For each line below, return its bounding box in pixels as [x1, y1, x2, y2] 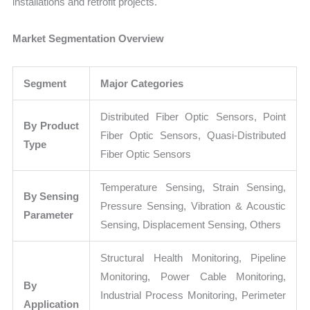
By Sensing [24, 190, 80, 202]
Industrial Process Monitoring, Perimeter [100, 289, 286, 301]
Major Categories [100, 77, 184, 89]
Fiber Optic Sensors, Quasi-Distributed [100, 129, 286, 141]
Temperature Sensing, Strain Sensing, [100, 181, 286, 193]
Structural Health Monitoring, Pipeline [100, 251, 286, 264]
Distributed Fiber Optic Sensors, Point [100, 110, 286, 122]
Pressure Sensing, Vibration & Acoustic [100, 199, 286, 212]
